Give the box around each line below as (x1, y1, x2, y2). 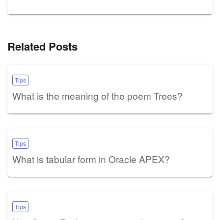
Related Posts (7, 38, 78, 54)
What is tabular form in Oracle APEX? (12, 152, 170, 165)
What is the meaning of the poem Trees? (12, 88, 183, 102)
